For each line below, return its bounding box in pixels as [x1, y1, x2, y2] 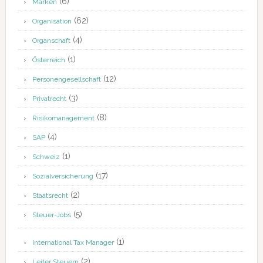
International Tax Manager [32, 238, 114, 247]
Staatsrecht [32, 191, 68, 200]
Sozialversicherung [32, 172, 93, 181]
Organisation [32, 17, 72, 26]
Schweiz [32, 153, 60, 161]
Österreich [32, 56, 65, 65]
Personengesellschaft [32, 75, 101, 84]
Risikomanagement [32, 114, 95, 123]
